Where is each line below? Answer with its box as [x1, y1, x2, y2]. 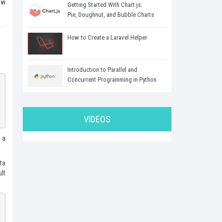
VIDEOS [84, 114, 111, 125]
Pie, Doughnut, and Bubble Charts [67, 11, 154, 18]
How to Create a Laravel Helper [67, 34, 147, 41]
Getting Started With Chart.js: [67, 1, 142, 8]
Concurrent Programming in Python [67, 76, 157, 84]
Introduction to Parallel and [67, 66, 137, 74]
